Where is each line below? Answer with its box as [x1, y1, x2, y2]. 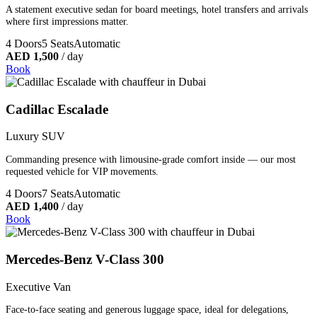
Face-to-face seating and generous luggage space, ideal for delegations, [6, 304, 289, 316]
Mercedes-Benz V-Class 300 [6, 251, 164, 267]
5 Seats [42, 38, 74, 50]
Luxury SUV [6, 130, 65, 143]
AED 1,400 [6, 200, 59, 213]
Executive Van [6, 280, 71, 293]
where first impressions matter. [6, 15, 129, 27]
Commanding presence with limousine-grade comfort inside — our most [6, 153, 296, 165]
